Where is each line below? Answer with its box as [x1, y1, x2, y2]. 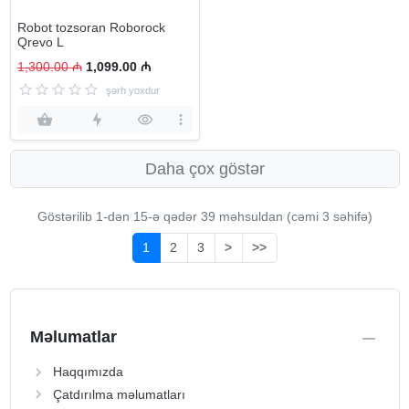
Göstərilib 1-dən [37, 209, 133, 224]
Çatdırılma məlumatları [52, 386, 185, 402]
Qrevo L [16, 34, 64, 49]
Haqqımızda [52, 364, 123, 379]
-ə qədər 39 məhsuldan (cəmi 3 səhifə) [147, 209, 372, 224]
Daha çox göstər [144, 160, 265, 178]
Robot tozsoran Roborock [16, 19, 165, 35]
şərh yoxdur [105, 84, 160, 96]
